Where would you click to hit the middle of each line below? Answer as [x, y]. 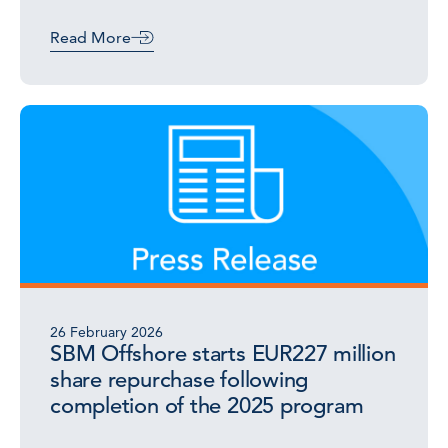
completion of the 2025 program [207, 405]
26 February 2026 [106, 332]
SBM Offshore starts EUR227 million [223, 353]
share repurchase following [179, 379]
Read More [90, 37]
